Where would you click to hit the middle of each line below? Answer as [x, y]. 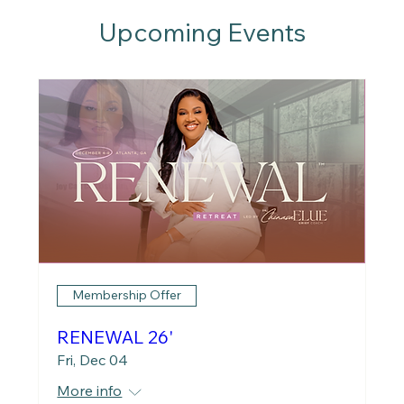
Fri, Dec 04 [93, 359]
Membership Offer [127, 295]
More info [90, 390]
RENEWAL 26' [115, 336]
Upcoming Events [202, 32]
